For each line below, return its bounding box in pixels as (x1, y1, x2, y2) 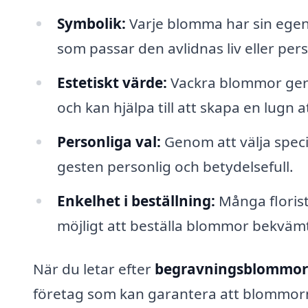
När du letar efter (33, 259, 155, 279)
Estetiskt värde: (56, 72, 167, 92)
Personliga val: (56, 131, 161, 151)
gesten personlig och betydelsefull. (56, 156, 294, 176)
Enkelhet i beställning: (56, 190, 215, 210)
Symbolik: (56, 14, 126, 34)
